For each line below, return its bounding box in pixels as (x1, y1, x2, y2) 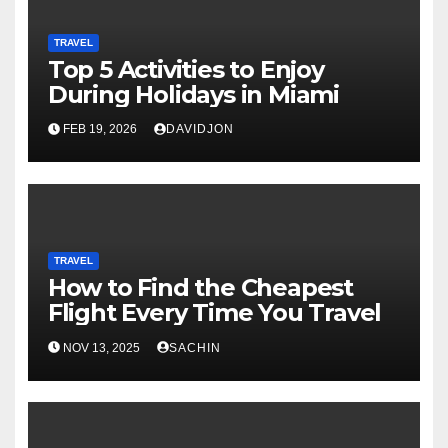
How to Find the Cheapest (47, 273, 353, 303)
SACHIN (168, 340, 221, 355)
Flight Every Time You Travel (47, 298, 382, 328)
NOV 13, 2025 (59, 340, 143, 355)
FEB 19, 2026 (59, 122, 140, 137)
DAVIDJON (165, 122, 234, 137)
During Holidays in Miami (47, 80, 339, 110)
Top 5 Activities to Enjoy (47, 55, 324, 85)
